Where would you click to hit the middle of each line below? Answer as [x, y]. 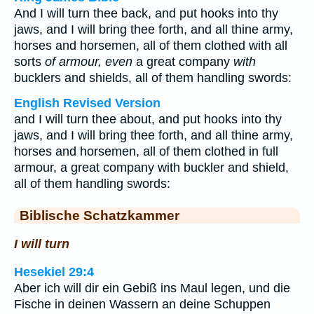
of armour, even [89, 62]
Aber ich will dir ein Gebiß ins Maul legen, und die [152, 288]
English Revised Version [87, 103]
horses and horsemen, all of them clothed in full [146, 151]
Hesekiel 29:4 [54, 272]
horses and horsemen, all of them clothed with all [151, 46]
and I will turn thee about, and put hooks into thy [148, 119]
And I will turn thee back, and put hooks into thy [146, 13]
